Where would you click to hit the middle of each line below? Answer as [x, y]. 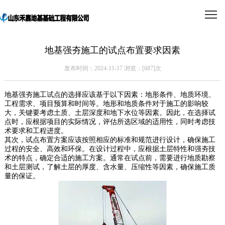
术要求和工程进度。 [36, 131]
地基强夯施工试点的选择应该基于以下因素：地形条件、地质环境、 [110, 95]
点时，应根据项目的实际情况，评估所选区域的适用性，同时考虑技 [110, 122]
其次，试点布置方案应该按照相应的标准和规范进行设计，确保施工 [110, 140]
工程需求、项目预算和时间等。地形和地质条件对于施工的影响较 [106, 104]
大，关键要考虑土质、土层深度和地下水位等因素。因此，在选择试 [110, 113]
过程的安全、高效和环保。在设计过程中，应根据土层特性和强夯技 [110, 149]
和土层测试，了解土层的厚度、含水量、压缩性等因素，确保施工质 [110, 167]
